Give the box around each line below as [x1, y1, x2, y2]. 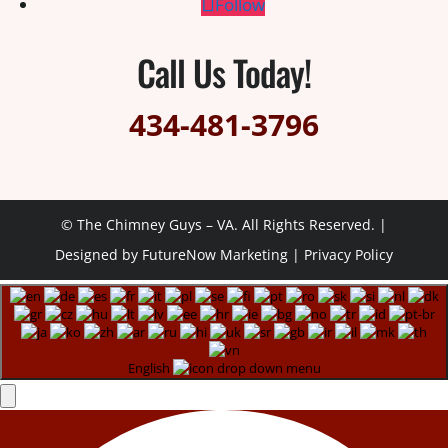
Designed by [54, 245, 142, 264]
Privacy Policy [303, 245, 393, 264]
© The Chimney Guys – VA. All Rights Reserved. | [60, 215, 387, 234]
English [127, 359, 173, 377]
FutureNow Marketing [141, 245, 288, 264]
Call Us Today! [137, 46, 311, 98]
